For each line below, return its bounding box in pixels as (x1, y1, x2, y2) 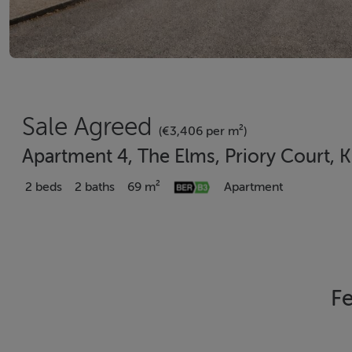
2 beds (25, 180, 62, 194)
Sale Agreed (22, 113, 159, 141)
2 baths (75, 180, 115, 194)
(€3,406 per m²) (159, 124, 247, 138)
